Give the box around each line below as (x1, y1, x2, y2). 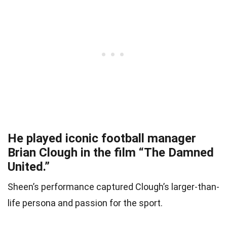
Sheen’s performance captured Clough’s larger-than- (8, 181, 219, 193)
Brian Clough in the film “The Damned (8, 145, 214, 160)
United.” (8, 160, 50, 174)
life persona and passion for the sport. (8, 198, 163, 209)
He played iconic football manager (8, 131, 196, 146)
